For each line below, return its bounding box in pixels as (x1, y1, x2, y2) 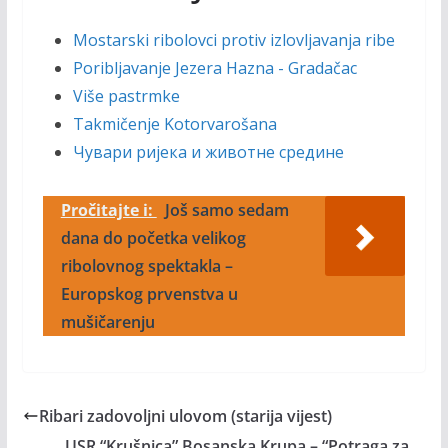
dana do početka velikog (60, 227, 246, 249)
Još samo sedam (164, 199, 289, 221)
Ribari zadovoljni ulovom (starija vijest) (38, 405, 332, 427)
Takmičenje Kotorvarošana (72, 113, 277, 135)
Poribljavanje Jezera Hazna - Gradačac (72, 57, 357, 79)
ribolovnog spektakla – (60, 255, 233, 277)
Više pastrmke (72, 85, 180, 107)
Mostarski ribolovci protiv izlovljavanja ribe (72, 29, 395, 51)
